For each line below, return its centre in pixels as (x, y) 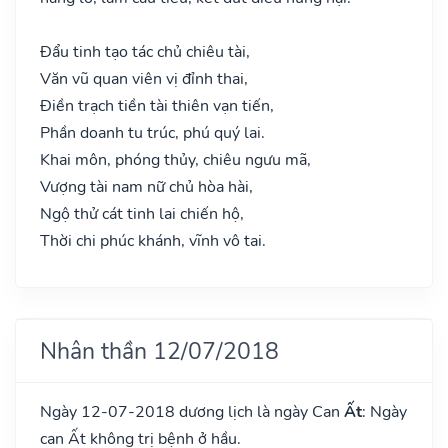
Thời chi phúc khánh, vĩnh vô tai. (153, 240)
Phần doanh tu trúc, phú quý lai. (152, 132)
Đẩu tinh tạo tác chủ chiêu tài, (145, 51)
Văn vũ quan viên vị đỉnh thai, (144, 78)
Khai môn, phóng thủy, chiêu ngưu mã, (175, 159)
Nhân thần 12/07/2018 (159, 350)
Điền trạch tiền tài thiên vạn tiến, (157, 105)
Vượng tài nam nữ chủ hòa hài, (146, 186)
